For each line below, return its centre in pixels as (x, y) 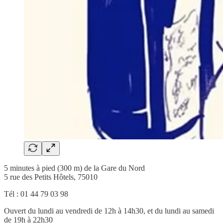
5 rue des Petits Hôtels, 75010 (51, 177)
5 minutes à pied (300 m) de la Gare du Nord (74, 168)
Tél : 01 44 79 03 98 (36, 194)
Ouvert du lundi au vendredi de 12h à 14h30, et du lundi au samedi (109, 211)
